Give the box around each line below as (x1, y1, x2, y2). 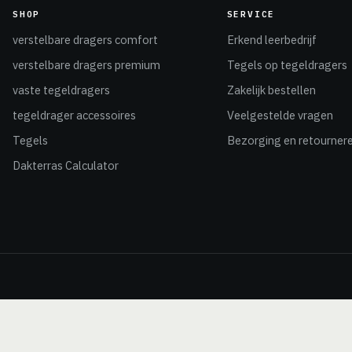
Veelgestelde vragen (226, 108, 333, 123)
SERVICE (226, 9, 276, 20)
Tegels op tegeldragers (226, 57, 347, 72)
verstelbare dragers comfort (13, 32, 159, 47)
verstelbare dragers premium (13, 57, 161, 72)
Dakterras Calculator (13, 158, 119, 173)
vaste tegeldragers (13, 82, 111, 97)
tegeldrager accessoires (13, 108, 137, 123)
